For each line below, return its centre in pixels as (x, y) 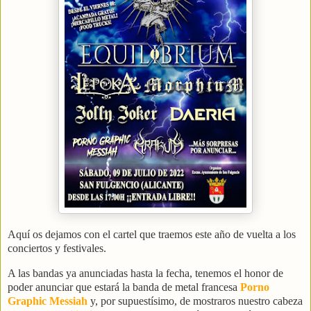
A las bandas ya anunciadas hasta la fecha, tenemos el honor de (145, 274)
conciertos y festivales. (57, 249)
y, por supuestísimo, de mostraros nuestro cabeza (195, 301)
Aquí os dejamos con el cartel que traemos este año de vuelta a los (152, 235)
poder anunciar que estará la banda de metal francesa (124, 287)
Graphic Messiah (48, 301)
